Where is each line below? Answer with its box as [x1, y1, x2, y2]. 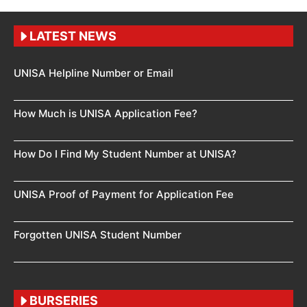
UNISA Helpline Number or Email [14, 66, 173, 80]
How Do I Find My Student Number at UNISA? [14, 147, 236, 161]
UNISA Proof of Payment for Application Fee [14, 188, 234, 201]
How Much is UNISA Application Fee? [14, 107, 197, 121]
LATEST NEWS [29, 29, 116, 44]
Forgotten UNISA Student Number [14, 228, 182, 242]
